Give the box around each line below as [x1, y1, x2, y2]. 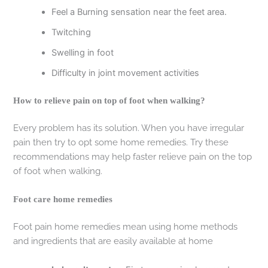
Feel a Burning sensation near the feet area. [51, 7, 227, 18]
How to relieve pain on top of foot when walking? [13, 96, 206, 106]
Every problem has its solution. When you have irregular [13, 122, 245, 133]
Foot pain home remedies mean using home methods [13, 221, 238, 232]
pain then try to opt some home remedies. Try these [13, 136, 229, 147]
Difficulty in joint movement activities [51, 68, 200, 79]
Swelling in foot [51, 47, 114, 59]
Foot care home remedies [13, 194, 113, 205]
